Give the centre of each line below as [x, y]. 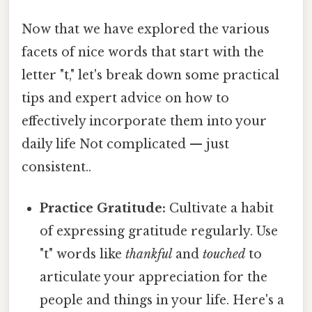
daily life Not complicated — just [125, 144]
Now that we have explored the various [146, 29]
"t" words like [83, 254]
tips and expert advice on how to [125, 98]
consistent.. [56, 167]
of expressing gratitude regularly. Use [159, 231]
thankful [149, 254]
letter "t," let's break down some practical [150, 75]
